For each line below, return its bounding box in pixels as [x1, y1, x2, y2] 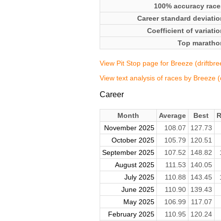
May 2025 [123, 198, 154, 206]
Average [158, 111, 186, 120]
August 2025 [114, 161, 154, 169]
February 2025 [108, 210, 154, 219]
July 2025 [124, 173, 154, 182]
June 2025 [121, 185, 154, 194]
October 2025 [111, 136, 154, 145]
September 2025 [102, 148, 154, 157]
